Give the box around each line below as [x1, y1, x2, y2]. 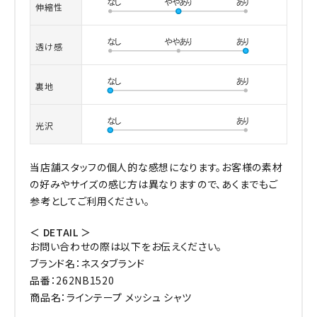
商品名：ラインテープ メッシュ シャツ [30, 289, 192, 304]
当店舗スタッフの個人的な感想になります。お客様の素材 [30, 159, 283, 174]
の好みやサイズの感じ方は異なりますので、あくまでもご [30, 176, 278, 191]
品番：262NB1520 [30, 272, 115, 287]
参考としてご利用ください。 [30, 193, 150, 208]
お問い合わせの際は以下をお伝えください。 [30, 238, 223, 253]
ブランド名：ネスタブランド [30, 255, 145, 270]
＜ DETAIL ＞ [30, 224, 92, 239]
